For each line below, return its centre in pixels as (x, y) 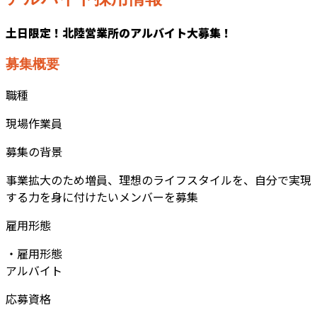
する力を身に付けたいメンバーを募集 (102, 197)
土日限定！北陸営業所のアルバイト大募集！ (119, 32)
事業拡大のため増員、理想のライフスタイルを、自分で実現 (158, 180)
